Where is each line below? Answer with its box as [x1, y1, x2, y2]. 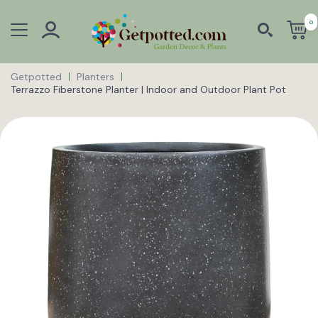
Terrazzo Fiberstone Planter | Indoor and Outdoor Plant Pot [11, 82, 286, 96]
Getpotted [11, 70, 62, 83]
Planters [77, 70, 114, 83]
